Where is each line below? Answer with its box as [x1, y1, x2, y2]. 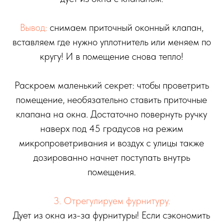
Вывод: [19, 21, 47, 33]
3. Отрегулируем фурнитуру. [53, 194, 170, 207]
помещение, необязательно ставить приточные [16, 93, 207, 106]
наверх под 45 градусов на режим [40, 122, 183, 134]
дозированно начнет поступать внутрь [33, 151, 190, 163]
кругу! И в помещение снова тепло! [40, 50, 183, 62]
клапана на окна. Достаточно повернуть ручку [16, 108, 207, 120]
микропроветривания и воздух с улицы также [19, 136, 204, 149]
